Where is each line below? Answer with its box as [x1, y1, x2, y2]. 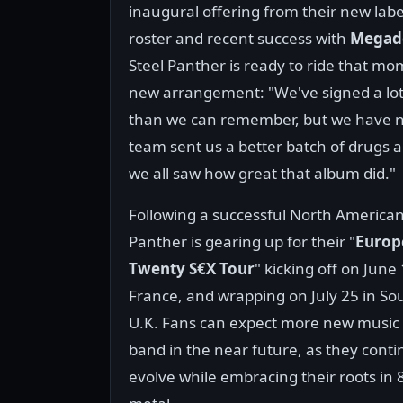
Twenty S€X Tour [129, 258, 255, 280]
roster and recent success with [129, 28, 350, 49]
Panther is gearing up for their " [129, 231, 355, 253]
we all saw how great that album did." [129, 163, 396, 184]
